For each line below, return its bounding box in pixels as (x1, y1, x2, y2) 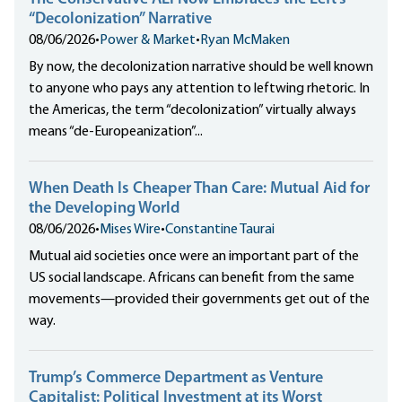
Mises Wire (100, 223, 161, 238)
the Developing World (29, 200, 179, 218)
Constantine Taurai (165, 223, 275, 238)
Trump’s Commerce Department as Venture (29, 370, 323, 388)
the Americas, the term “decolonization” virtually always (29, 103, 356, 118)
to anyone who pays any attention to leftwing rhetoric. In (29, 82, 370, 97)
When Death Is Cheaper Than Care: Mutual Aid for (29, 180, 370, 198)
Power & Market (100, 33, 196, 48)
